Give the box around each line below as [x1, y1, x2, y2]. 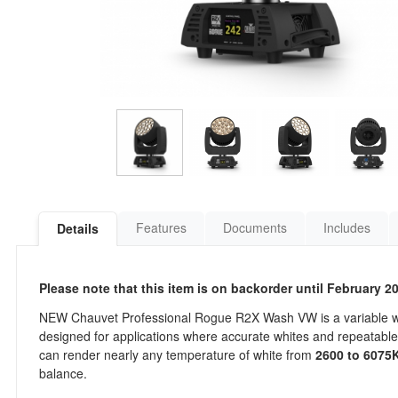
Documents [223, 219, 287, 236]
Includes [323, 219, 370, 236]
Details [57, 219, 99, 237]
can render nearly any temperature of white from [39, 346, 315, 363]
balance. [39, 364, 87, 382]
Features [136, 219, 187, 236]
